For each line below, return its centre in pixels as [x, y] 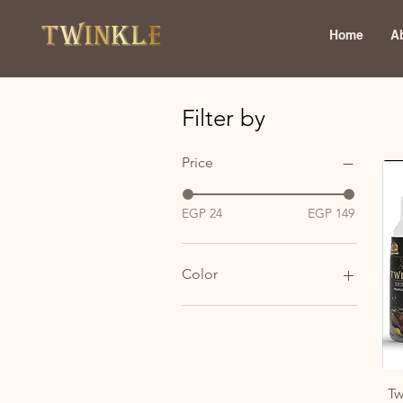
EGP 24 [202, 213]
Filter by [224, 118]
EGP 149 [331, 213]
